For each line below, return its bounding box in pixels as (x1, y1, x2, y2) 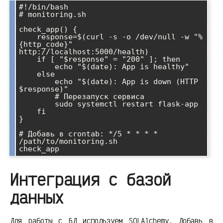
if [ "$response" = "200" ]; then (19, 55, 37, 64)
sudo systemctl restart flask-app (19, 100, 55, 109)
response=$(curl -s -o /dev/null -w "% (19, 32, 37, 42)
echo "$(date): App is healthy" (19, 62, 55, 72)
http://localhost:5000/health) (19, 47, 149, 57)
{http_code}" (19, 40, 73, 49)
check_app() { (19, 25, 77, 34)
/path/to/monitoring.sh (19, 137, 117, 146)
